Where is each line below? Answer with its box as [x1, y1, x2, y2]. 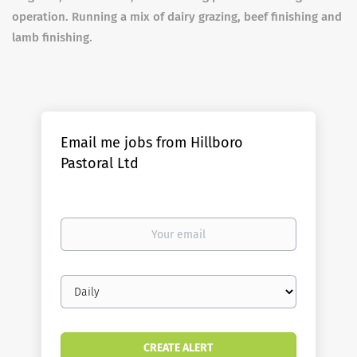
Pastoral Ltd [61, 155, 139, 172]
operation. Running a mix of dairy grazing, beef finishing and [12, 10, 342, 24]
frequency [60, 291, 112, 304]
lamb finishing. [12, 30, 96, 45]
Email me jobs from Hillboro [61, 134, 244, 151]
